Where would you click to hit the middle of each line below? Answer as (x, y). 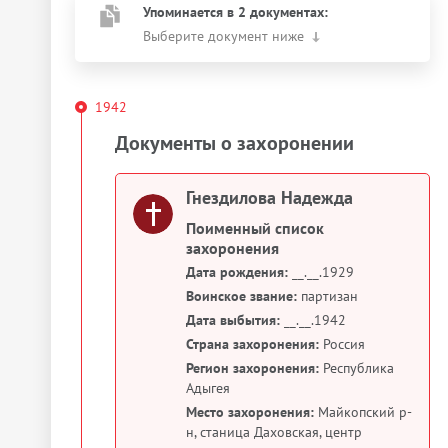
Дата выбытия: (233, 320)
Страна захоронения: (252, 344)
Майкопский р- (363, 412)
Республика (356, 368)
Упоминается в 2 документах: (235, 12)
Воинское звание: (241, 296)
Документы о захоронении (234, 143)
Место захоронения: (250, 412)
